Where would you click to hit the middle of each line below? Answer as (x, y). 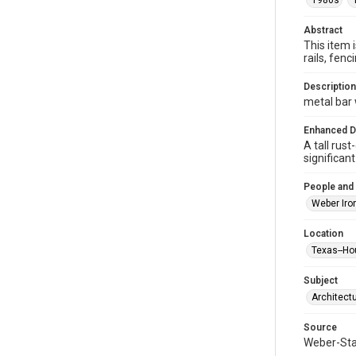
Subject (321, 281)
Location (323, 234)
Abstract (323, 30)
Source (320, 327)
